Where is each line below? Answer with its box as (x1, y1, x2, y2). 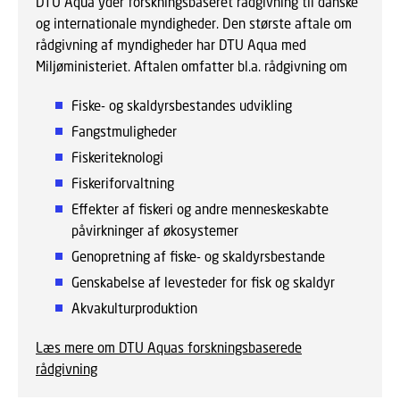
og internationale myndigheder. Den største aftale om (36, 15, 352, 32)
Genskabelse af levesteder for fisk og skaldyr (71, 274, 335, 291)
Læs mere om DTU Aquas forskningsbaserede (36, 339, 302, 356)
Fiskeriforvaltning (71, 175, 174, 192)
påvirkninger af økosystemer (71, 222, 238, 239)
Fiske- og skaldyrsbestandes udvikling (71, 97, 292, 114)
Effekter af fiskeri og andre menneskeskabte (71, 201, 329, 218)
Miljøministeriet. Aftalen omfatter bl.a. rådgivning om (36, 58, 347, 75)
